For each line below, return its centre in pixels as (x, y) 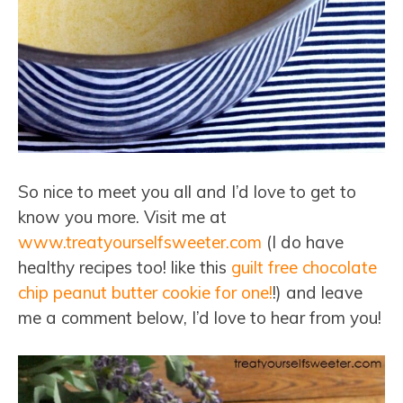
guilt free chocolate (304, 267)
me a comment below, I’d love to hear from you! (200, 317)
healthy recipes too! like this (125, 267)
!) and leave (318, 292)
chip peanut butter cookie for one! (145, 292)
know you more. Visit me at (122, 216)
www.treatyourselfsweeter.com (140, 242)
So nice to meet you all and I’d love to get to (187, 191)
